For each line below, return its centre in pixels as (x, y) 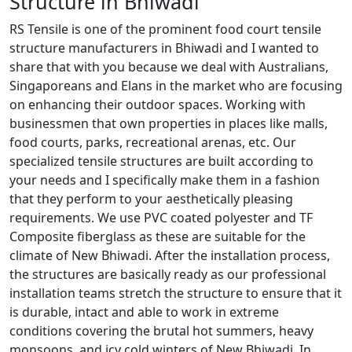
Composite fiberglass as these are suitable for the (158, 237)
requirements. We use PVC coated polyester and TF (161, 218)
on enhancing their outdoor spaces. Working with (158, 105)
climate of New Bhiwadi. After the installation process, (170, 256)
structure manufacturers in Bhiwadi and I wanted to (164, 48)
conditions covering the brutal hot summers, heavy (161, 331)
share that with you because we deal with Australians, (169, 67)
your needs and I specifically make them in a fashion (165, 180)
